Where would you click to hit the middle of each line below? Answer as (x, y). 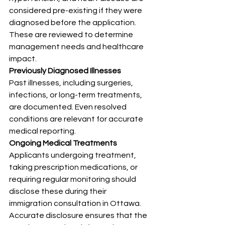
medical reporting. (42, 131)
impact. (23, 59)
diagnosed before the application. (73, 23)
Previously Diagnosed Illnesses (65, 71)
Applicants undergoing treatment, (73, 155)
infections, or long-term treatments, (76, 95)
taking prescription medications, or (74, 167)
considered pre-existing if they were (76, 11)
